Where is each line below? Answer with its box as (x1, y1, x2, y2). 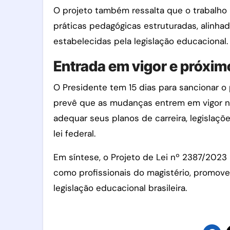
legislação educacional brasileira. (53, 182, 187, 194)
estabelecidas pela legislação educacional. (53, 35, 228, 47)
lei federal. (53, 127, 95, 139)
